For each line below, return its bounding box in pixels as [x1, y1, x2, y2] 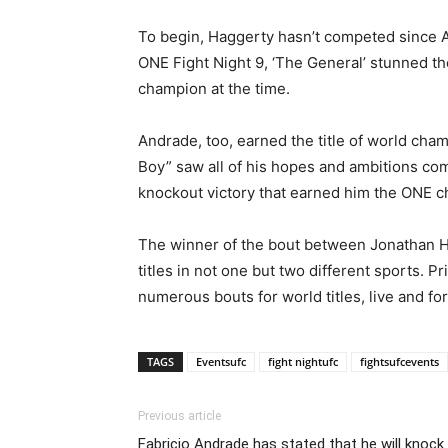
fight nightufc [268, 353, 338, 369]
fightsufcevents [360, 353, 439, 369]
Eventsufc [196, 353, 246, 369]
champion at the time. [138, 78, 290, 98]
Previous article [138, 408, 221, 423]
